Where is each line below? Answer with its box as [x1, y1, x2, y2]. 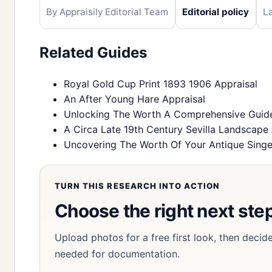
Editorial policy [182, 5, 250, 18]
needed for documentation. [55, 247, 180, 260]
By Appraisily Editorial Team [46, 5, 169, 18]
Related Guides [39, 44, 147, 62]
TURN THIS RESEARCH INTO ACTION [55, 180, 220, 191]
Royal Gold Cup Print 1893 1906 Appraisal [64, 77, 257, 90]
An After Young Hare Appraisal [64, 92, 205, 105]
